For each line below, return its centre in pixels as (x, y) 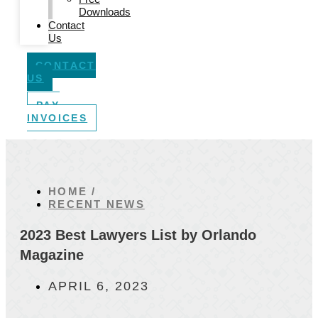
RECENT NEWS (97, 204)
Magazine (52, 255)
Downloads (105, 12)
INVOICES (57, 118)
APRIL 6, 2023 (99, 286)
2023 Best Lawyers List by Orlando (138, 235)
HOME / (72, 191)
